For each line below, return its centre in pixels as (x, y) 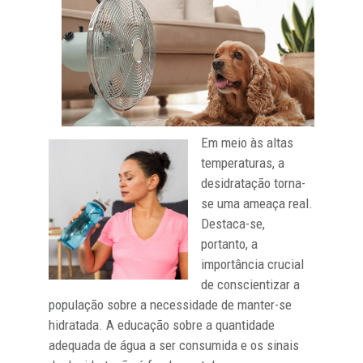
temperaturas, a (243, 162)
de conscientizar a (250, 284)
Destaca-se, (233, 223)
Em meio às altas (247, 142)
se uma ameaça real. (257, 203)
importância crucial (252, 264)
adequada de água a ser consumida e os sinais (174, 345)
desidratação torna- (253, 183)
